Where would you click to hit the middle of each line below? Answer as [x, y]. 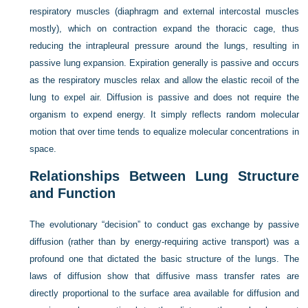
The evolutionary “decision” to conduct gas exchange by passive [164, 224]
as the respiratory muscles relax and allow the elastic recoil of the [164, 80]
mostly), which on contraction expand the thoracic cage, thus [164, 29]
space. [43, 149]
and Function [73, 193]
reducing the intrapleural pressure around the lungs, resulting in [164, 46]
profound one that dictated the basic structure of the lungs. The [164, 259]
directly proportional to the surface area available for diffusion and [164, 293]
